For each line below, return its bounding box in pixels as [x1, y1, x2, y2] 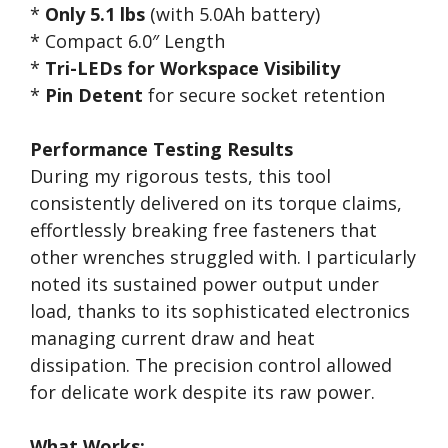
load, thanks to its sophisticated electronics [30, 299, 410, 323]
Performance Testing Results [30, 137, 293, 161]
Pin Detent [45, 83, 143, 107]
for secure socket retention [143, 83, 385, 107]
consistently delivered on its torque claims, [30, 191, 402, 215]
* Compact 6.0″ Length [30, 29, 225, 53]
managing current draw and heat [30, 326, 315, 350]
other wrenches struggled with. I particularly [30, 245, 416, 269]
